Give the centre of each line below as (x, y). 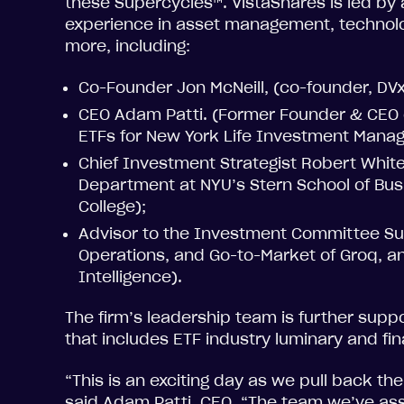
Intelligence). (130, 277)
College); (112, 207)
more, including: (128, 46)
